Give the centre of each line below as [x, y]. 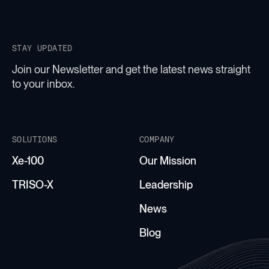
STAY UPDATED [42, 47]
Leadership [166, 184]
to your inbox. [43, 83]
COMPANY [157, 139]
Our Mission [168, 160]
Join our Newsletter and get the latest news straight [131, 69]
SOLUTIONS [35, 139]
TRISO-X [33, 184]
